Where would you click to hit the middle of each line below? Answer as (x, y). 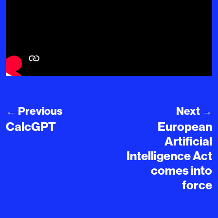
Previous (39, 111)
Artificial (188, 141)
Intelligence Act (169, 155)
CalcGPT (31, 126)
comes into (182, 170)
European (185, 126)
